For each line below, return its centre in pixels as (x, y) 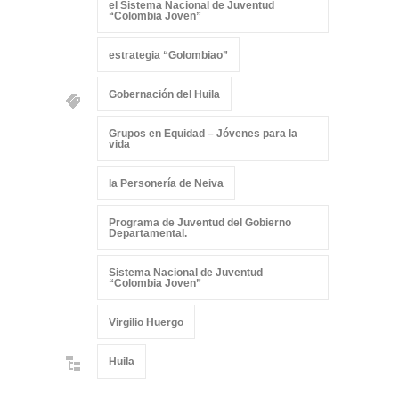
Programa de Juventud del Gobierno (200, 223)
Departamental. (148, 233)
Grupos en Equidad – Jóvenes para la (203, 134)
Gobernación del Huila (164, 94)
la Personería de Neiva (166, 183)
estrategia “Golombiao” (168, 55)
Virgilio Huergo (146, 322)
